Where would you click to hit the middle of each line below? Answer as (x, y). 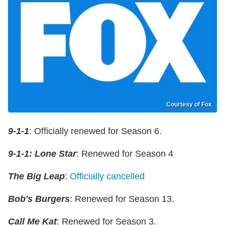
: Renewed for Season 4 (125, 153)
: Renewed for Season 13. (122, 199)
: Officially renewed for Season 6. (95, 131)
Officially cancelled (107, 176)
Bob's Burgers (39, 199)
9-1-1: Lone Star (42, 153)
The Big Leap (36, 176)
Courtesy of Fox (189, 104)
